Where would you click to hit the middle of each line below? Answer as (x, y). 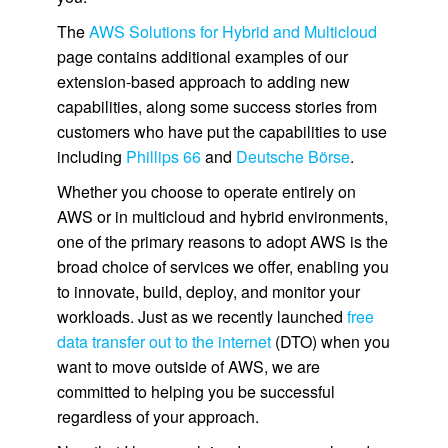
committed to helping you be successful (195, 391)
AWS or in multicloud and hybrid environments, (222, 216)
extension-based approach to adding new (203, 81)
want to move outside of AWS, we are (188, 366)
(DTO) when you (330, 341)
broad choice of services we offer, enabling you (222, 266)
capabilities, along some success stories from (216, 106)
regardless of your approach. (157, 416)
